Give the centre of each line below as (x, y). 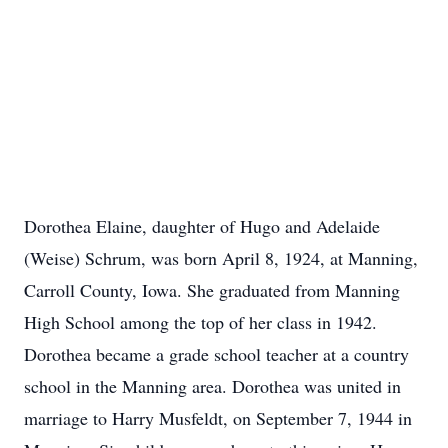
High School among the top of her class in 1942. (200, 322)
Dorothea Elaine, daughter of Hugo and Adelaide (202, 226)
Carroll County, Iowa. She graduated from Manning (212, 290)
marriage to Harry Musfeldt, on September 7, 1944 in (218, 418)
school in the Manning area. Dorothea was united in (212, 386)
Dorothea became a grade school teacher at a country (216, 354)
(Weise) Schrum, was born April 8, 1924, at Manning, (221, 258)
